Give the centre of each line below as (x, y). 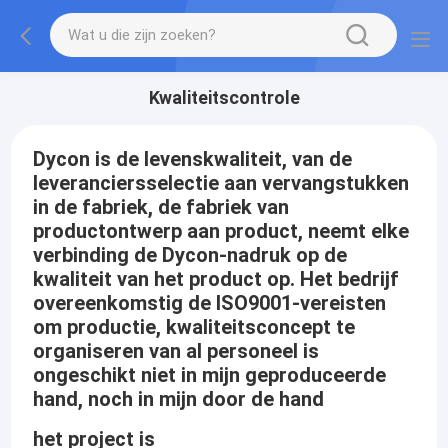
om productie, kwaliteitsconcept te (194, 326)
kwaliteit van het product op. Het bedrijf (216, 278)
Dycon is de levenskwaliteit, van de (193, 158)
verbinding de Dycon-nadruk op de (190, 254)
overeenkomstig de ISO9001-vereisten (210, 302)
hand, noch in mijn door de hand (179, 398)
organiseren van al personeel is (176, 350)
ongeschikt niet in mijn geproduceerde (210, 374)
